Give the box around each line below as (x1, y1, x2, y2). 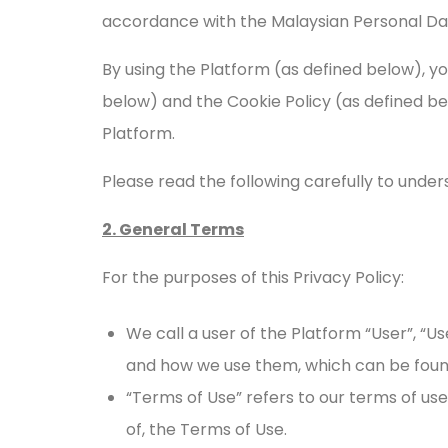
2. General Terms (102, 218, 244, 241)
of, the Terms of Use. (126, 418, 287, 441)
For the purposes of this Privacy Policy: (102, 266, 404, 289)
